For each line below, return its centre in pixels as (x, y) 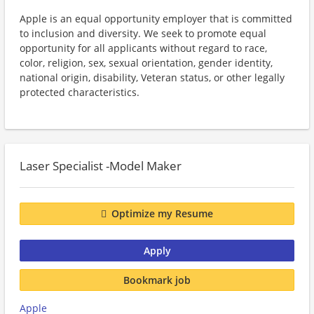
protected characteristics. (80, 92)
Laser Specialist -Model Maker (101, 166)
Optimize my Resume (162, 214)
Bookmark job (157, 280)
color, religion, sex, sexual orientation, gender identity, (146, 63)
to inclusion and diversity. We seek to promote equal (143, 33)
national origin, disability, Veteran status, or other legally (152, 77)
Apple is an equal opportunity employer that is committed (156, 19)
